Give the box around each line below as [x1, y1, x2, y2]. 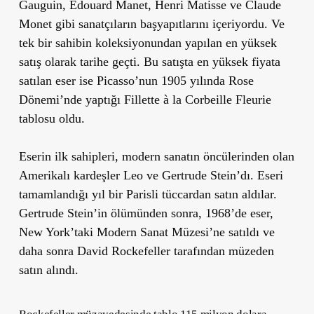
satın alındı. [18, 262, 78, 277]
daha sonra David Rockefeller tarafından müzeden [18, 243, 274, 258]
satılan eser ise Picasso [18, 73, 135, 88]
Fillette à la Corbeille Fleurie [123, 92, 271, 107]
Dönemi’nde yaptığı [18, 92, 124, 107]
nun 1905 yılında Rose [138, 73, 254, 88]
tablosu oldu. [18, 111, 85, 125]
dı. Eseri [240, 168, 283, 182]
